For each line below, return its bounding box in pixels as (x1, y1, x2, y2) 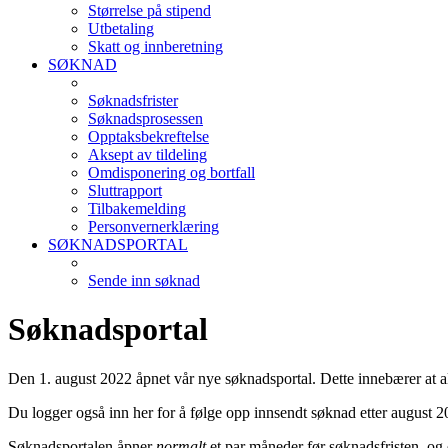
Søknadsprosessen (88, 110, 203, 127)
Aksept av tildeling (88, 146, 207, 163)
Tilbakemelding (88, 200, 186, 217)
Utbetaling (88, 20, 154, 37)
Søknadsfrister (88, 92, 178, 109)
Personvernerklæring (88, 218, 219, 235)
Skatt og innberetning (88, 38, 223, 55)
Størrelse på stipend (88, 2, 211, 19)
